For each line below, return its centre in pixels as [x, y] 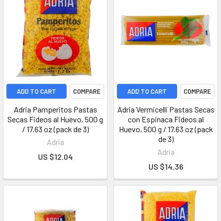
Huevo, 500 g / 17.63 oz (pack [166, 129]
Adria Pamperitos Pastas [55, 109]
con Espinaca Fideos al [166, 119]
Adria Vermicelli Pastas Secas [166, 109]
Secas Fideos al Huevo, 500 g [55, 119]
